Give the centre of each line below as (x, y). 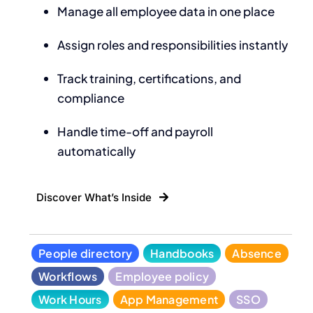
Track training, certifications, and (150, 79)
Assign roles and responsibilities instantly (173, 45)
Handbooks (182, 254)
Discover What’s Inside (94, 198)
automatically (97, 151)
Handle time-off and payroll (136, 132)
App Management (169, 300)
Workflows (68, 277)
